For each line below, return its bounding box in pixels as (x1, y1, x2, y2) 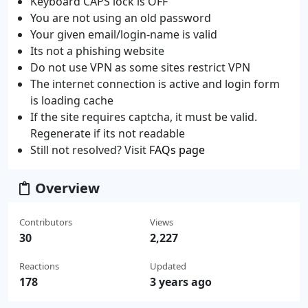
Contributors (19, 216, 72, 228)
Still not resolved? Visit (30, 142, 149, 157)
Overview (35, 179, 100, 197)
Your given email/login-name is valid (30, 27, 217, 42)
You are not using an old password (30, 10, 211, 25)
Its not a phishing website (30, 43, 164, 58)
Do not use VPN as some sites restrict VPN (30, 60, 250, 75)
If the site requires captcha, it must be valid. (30, 109, 257, 124)
